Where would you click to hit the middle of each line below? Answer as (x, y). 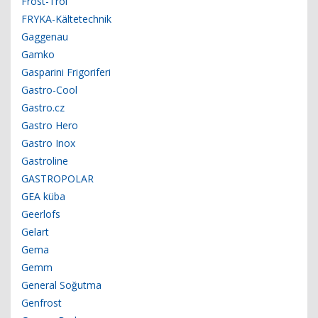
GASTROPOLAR (57, 179)
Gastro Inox (48, 143)
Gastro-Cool (49, 90)
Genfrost (42, 303)
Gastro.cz (43, 108)
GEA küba (43, 197)
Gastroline (45, 161)
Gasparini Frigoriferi (66, 72)
